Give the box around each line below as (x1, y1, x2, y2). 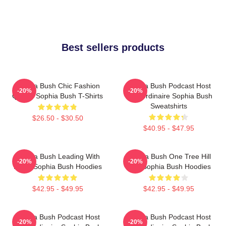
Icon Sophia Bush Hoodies (126, 162, 211, 171)
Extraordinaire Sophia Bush (125, 91, 212, 100)
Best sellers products (62, 41, 164, 53)
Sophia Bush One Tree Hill (126, 152, 211, 160)
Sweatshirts (150, 101, 187, 110)
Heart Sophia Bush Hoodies (13, 162, 102, 171)
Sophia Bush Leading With (15, 152, 100, 160)
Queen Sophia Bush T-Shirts (12, 91, 103, 100)
